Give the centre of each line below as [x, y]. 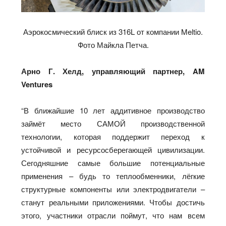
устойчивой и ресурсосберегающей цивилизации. [113, 149]
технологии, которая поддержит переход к [113, 136]
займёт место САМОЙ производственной [113, 123]
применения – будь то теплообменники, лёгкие [113, 176]
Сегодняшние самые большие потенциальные [113, 162]
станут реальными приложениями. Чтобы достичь [113, 202]
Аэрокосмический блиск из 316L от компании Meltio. [113, 31]
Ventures [37, 84]
